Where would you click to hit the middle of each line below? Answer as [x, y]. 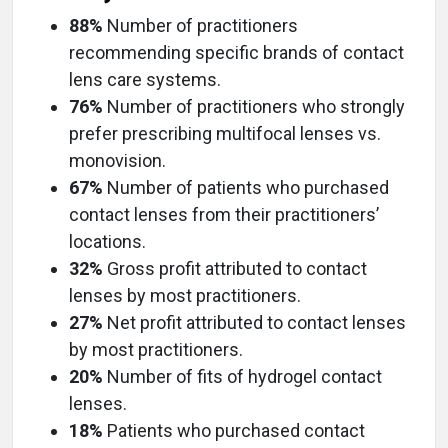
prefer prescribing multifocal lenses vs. [225, 134]
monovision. [117, 161]
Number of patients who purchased [246, 188]
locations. [107, 242]
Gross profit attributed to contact [235, 269]
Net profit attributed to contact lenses [254, 323]
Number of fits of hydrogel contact [242, 377]
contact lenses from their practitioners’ [224, 215]
